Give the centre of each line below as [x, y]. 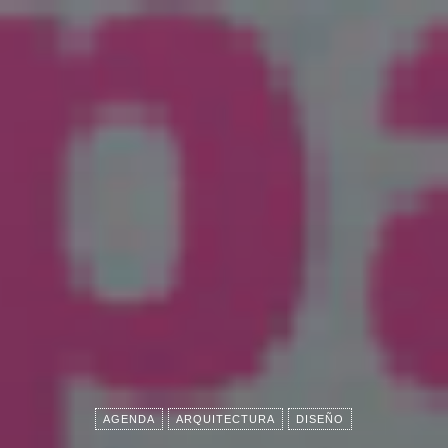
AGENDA [128, 419]
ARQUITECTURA [225, 419]
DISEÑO [319, 419]
